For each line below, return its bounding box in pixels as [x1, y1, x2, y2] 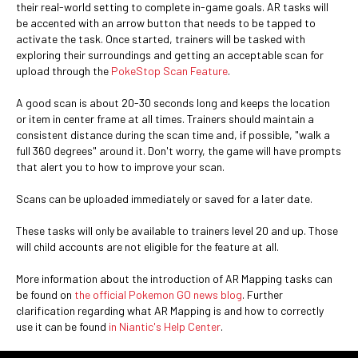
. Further [242, 288, 283, 301]
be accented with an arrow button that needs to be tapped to [16, 16, 316, 30]
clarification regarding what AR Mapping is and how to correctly [16, 304, 324, 317]
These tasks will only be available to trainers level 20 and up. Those [16, 224, 338, 237]
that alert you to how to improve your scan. [16, 160, 225, 173]
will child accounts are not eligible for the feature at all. [16, 240, 279, 253]
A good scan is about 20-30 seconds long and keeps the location [16, 96, 330, 109]
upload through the [16, 64, 111, 78]
